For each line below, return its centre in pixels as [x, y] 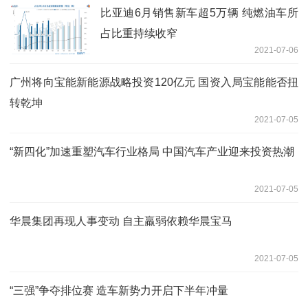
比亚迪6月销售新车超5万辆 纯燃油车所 [199, 12]
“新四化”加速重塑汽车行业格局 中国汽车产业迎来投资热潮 [152, 151]
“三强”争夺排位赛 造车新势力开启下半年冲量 [119, 290]
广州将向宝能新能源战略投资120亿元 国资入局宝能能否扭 [154, 82]
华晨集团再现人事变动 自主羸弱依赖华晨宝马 [121, 221]
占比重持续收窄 [139, 33]
